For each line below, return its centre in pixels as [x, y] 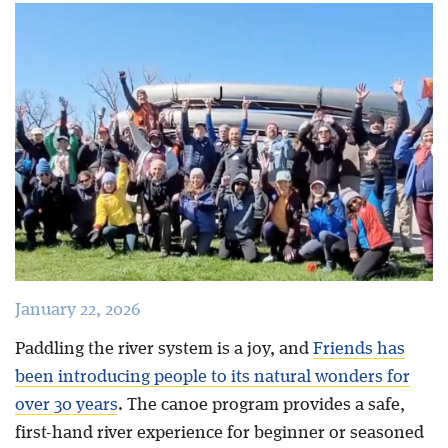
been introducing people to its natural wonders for [212, 377]
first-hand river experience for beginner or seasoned [219, 433]
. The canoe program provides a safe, [261, 405]
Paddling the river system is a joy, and [163, 349]
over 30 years [66, 405]
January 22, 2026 [77, 310]
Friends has [358, 349]
